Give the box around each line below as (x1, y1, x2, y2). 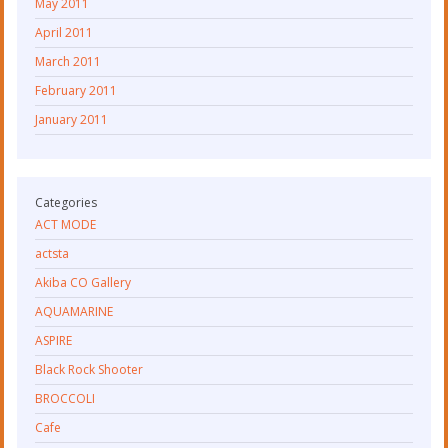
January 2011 (35, 110, 109, 128)
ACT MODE (35, 215, 97, 233)
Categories (35, 193, 98, 211)
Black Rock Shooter (35, 360, 144, 378)
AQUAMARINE (35, 302, 114, 320)
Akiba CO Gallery (35, 273, 132, 291)
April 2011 (35, 23, 94, 41)
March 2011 (35, 52, 102, 70)
